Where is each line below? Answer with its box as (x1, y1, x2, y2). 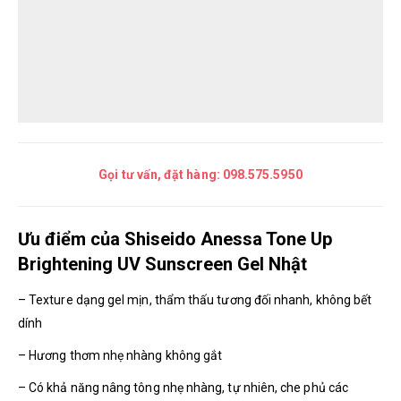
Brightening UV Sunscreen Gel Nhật (18, 252, 307, 275)
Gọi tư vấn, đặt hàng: (98, 166, 223, 182)
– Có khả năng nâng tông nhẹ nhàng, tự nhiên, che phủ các (18, 380, 348, 395)
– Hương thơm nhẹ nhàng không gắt (18, 347, 223, 363)
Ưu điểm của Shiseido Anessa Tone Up (18, 227, 332, 250)
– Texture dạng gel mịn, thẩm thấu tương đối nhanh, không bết (18, 292, 372, 307)
